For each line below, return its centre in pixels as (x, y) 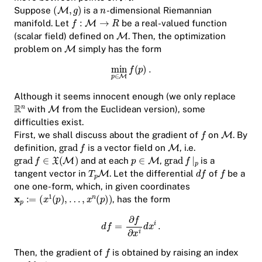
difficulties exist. (49, 122)
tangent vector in (51, 174)
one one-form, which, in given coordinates (102, 187)
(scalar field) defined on (65, 36)
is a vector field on (126, 148)
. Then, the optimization (177, 36)
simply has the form (119, 49)
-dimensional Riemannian (159, 10)
